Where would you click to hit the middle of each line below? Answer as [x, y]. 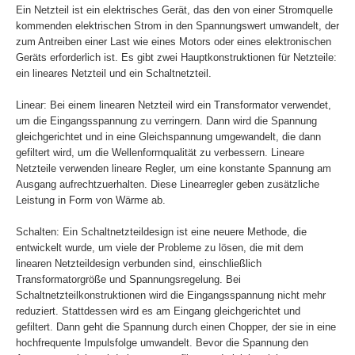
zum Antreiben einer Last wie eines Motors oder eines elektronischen [174, 42]
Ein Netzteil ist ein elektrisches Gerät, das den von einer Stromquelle [174, 10]
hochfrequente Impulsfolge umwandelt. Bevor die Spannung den [162, 343]
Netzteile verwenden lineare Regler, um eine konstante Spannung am [174, 169]
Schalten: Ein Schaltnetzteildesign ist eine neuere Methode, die [161, 232]
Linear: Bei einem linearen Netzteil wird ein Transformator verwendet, [174, 105]
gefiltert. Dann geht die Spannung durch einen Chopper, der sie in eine [176, 327]
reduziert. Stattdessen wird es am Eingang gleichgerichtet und [158, 311]
